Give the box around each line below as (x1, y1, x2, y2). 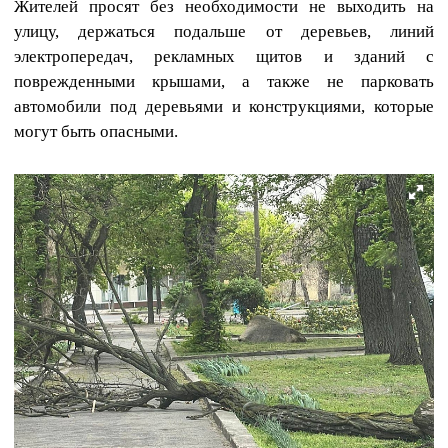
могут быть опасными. (14, 121, 178, 141)
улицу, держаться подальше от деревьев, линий (14, 21, 434, 41)
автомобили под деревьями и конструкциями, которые (14, 96, 434, 116)
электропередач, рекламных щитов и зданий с (14, 46, 434, 66)
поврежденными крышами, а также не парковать (14, 71, 434, 91)
